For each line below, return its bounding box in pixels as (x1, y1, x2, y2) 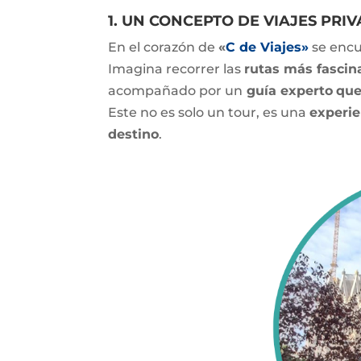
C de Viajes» (226, 39, 309, 55)
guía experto (243, 82, 334, 98)
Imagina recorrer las (108, 60, 245, 77)
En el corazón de (108, 39, 219, 55)
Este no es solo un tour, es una (108, 104, 310, 120)
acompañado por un (108, 82, 243, 98)
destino (108, 126, 160, 142)
